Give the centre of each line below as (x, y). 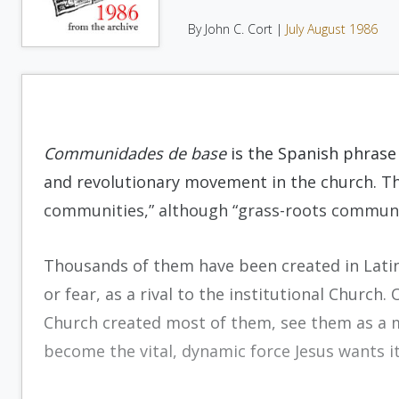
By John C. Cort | (237, 29)
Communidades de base (135, 153)
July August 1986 (332, 29)
